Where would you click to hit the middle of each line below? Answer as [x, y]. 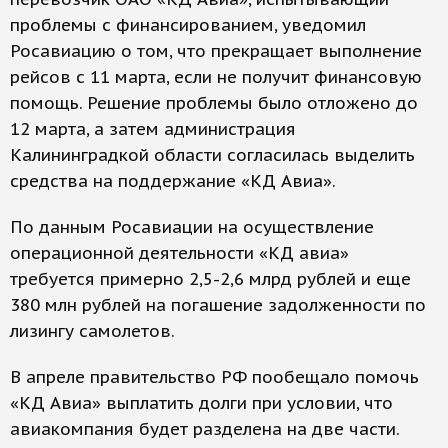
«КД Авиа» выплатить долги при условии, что [201, 403]
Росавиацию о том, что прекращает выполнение [216, 51]
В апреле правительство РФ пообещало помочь [214, 377]
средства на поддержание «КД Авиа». [173, 181]
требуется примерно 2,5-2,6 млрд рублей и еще [210, 279]
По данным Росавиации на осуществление [192, 227]
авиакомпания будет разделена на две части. [204, 429]
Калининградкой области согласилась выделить [212, 155]
